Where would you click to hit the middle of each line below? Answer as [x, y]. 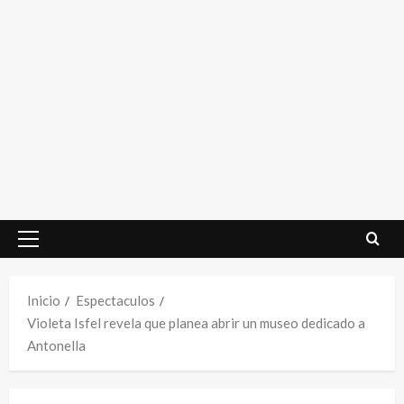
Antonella [56, 345]
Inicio [44, 300]
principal [53, 270]
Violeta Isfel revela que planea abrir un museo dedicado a [196, 322]
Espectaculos [115, 300]
